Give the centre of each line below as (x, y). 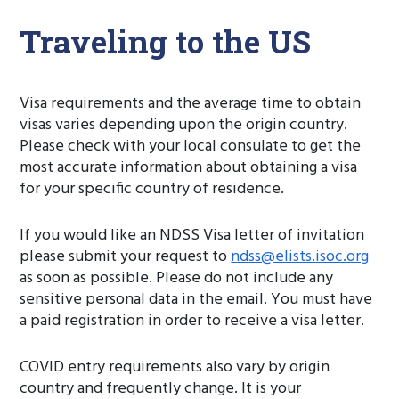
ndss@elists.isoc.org (300, 257)
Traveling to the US (166, 41)
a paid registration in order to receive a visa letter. (192, 321)
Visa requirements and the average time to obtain (191, 104)
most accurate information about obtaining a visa (189, 168)
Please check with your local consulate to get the (191, 147)
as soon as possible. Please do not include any (177, 278)
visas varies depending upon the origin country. (184, 125)
